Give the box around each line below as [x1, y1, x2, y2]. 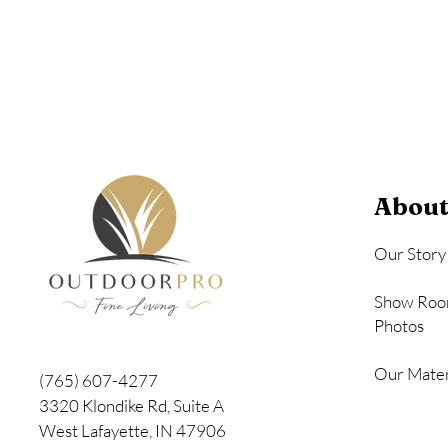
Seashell [193, 19, 252, 41]
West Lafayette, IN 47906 [39, 420, 226, 442]
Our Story [374, 243, 446, 265]
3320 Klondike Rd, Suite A [39, 395, 227, 417]
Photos [374, 315, 424, 337]
